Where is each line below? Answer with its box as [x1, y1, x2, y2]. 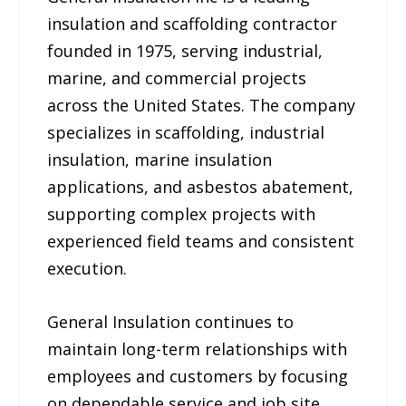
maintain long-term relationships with [47, 338, 348, 361]
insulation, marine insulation [47, 149, 273, 171]
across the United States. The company [47, 94, 356, 117]
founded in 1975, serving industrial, [47, 40, 324, 63]
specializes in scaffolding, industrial [47, 121, 325, 144]
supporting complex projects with [47, 203, 316, 226]
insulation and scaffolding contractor [47, 13, 338, 35]
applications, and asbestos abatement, [47, 176, 354, 198]
